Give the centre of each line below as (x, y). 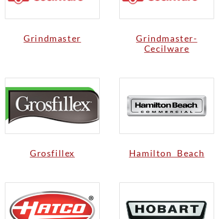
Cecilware (167, 48)
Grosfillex (52, 153)
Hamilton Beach (167, 153)
